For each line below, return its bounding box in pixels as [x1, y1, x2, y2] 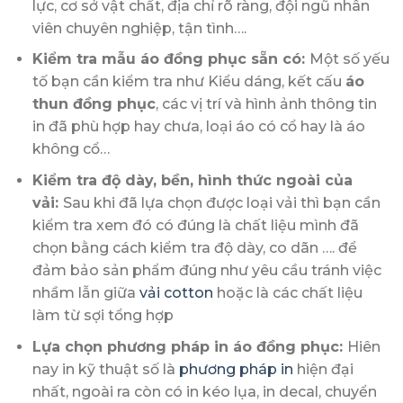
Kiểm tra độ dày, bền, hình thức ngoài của [31, 172, 353, 190]
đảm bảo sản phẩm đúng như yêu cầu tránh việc [31, 262, 381, 280]
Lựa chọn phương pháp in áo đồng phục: [31, 337, 347, 355]
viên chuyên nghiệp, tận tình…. [31, 19, 246, 37]
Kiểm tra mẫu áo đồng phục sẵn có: [31, 50, 309, 68]
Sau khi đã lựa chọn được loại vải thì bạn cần [62, 194, 381, 212]
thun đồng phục [31, 95, 156, 113]
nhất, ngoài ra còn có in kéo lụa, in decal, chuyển [31, 382, 377, 400]
